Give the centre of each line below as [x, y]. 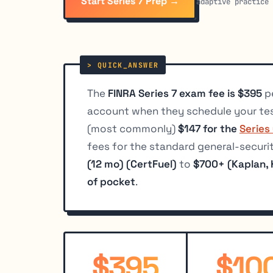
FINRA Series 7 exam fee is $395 [185, 94]
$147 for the [209, 129]
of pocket [111, 182]
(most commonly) [133, 129]
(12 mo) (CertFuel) [132, 164]
